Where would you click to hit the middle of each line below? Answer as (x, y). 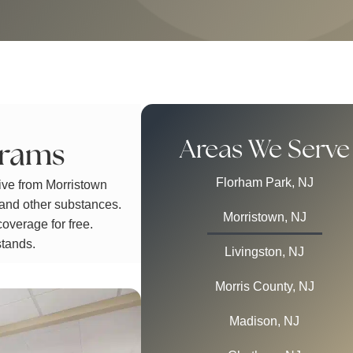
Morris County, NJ (264, 287)
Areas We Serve (264, 150)
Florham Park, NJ (264, 183)
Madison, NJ (265, 321)
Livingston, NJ (265, 252)
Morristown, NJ (264, 217)
